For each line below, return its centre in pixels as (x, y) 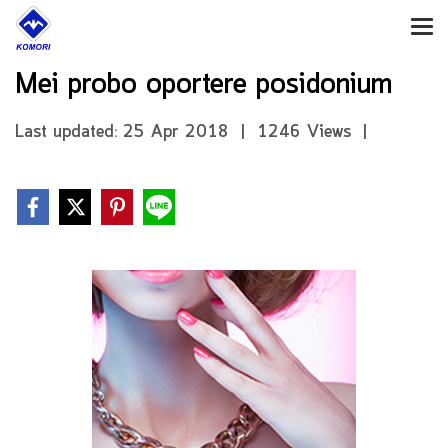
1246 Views (304, 132)
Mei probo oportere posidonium (203, 85)
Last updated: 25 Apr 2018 (122, 132)
